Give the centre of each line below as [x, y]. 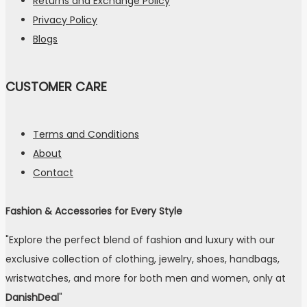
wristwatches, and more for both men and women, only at [146, 278]
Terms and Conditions [86, 134]
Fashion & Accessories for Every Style [94, 211]
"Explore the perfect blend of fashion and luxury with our [140, 240]
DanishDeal [32, 297]
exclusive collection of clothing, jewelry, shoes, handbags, [143, 259]
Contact [53, 172]
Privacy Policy [65, 20]
